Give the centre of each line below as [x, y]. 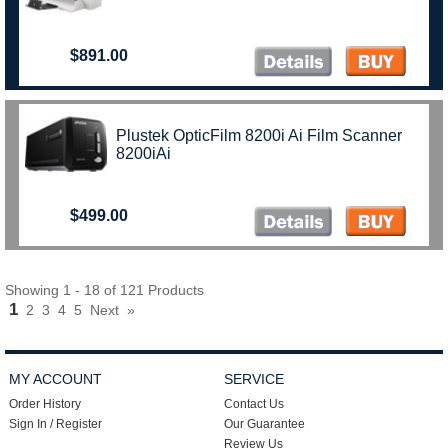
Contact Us [253, 404]
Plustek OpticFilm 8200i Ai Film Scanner [259, 135]
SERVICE [253, 379]
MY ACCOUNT [56, 379]
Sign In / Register [56, 424]
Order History [45, 404]
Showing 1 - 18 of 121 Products [104, 290]
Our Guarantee [264, 424]
